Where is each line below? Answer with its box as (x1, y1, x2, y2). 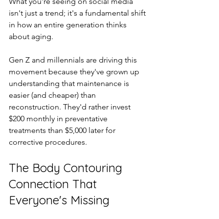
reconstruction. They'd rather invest (9, 102, 132, 111)
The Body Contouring (9, 160, 126, 175)
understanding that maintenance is (9, 79, 131, 88)
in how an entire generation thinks (9, 20, 129, 29)
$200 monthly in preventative (9, 114, 109, 123)
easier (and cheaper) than (9, 90, 98, 100)
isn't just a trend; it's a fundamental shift (9, 8, 148, 18)
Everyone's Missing (9, 193, 109, 207)
